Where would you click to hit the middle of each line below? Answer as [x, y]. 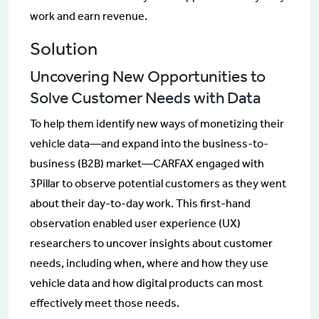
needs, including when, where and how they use [149, 263]
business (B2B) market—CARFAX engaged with [147, 164]
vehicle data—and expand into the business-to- [149, 144]
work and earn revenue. [89, 16]
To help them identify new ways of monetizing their [157, 124]
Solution [64, 49]
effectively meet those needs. [105, 303]
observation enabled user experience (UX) [135, 224]
